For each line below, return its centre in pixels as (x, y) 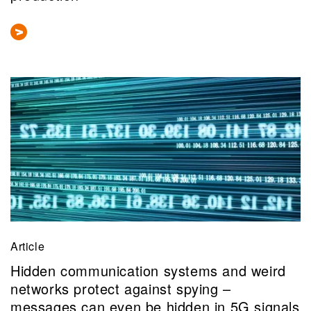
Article (28, 246)
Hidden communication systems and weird (148, 270)
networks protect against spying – (121, 288)
